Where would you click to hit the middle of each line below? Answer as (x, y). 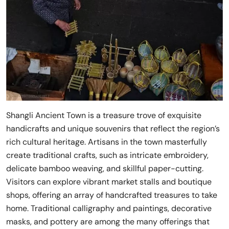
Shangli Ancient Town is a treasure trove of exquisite (104, 115)
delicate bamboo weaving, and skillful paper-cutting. (105, 168)
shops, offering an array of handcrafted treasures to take (112, 195)
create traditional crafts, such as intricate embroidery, (107, 155)
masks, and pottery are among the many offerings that (108, 221)
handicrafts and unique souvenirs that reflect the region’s (113, 128)
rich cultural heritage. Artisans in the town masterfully (107, 142)
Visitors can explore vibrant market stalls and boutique (109, 181)
